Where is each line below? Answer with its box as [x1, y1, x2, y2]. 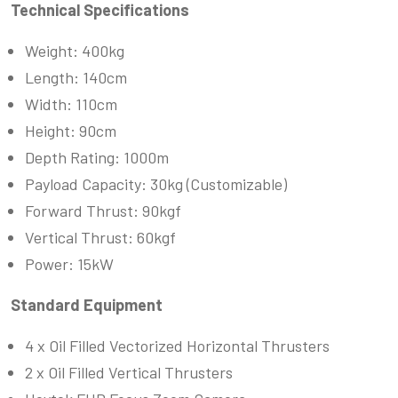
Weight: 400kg [25, 41, 124, 61]
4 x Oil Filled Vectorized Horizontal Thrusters [25, 336, 330, 356]
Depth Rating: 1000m [25, 147, 169, 168]
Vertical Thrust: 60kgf [25, 227, 176, 248]
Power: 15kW [25, 254, 114, 275]
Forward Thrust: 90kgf [25, 201, 181, 221]
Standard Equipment [11, 295, 163, 315]
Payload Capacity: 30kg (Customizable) [25, 174, 287, 195]
